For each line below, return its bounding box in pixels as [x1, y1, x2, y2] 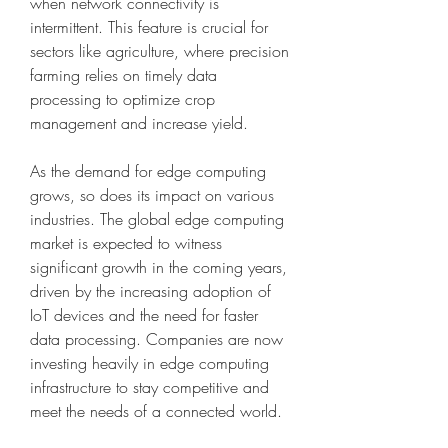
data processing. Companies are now [30, 328, 283, 351]
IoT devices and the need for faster [30, 304, 258, 327]
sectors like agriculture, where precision [30, 40, 289, 63]
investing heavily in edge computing [30, 352, 269, 375]
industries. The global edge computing [30, 208, 284, 231]
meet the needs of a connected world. [30, 400, 282, 423]
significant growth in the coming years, [30, 256, 287, 279]
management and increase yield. [30, 112, 248, 135]
